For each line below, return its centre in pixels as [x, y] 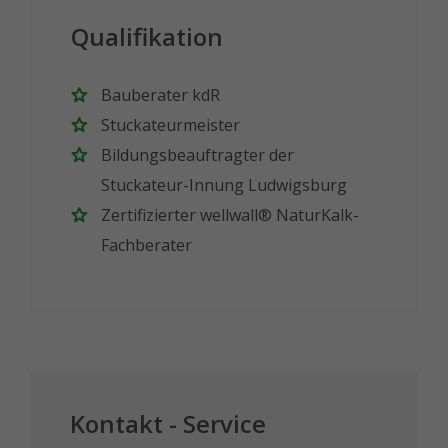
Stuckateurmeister [170, 125]
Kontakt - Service [168, 424]
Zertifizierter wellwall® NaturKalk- [230, 215]
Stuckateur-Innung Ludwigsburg [224, 185]
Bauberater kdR [160, 95]
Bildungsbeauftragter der [197, 155]
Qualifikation [147, 37]
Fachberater [146, 245]
